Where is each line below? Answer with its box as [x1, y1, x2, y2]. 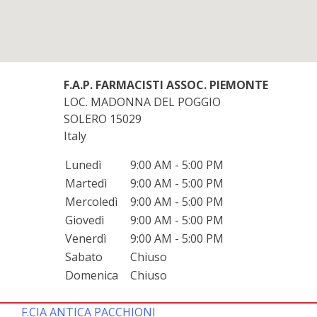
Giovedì [65, 212, 104, 228]
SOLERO [64, 110, 110, 127]
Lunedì [65, 156, 101, 173]
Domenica [65, 267, 118, 283]
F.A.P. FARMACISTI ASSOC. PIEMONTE [64, 76, 268, 93]
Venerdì [65, 230, 106, 246]
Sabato [65, 248, 103, 265]
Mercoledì [65, 193, 117, 209]
